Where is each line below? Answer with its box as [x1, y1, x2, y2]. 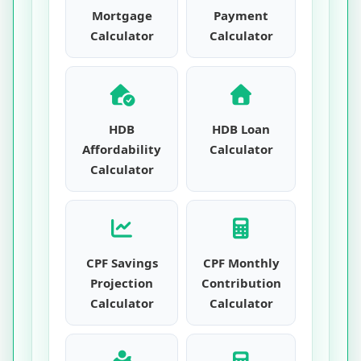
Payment [214, 7, 268, 23]
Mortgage [91, 7, 152, 23]
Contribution [201, 275, 281, 291]
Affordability [82, 141, 161, 157]
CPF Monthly [202, 255, 280, 271]
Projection [90, 275, 153, 291]
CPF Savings [85, 255, 158, 271]
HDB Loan [212, 121, 270, 137]
